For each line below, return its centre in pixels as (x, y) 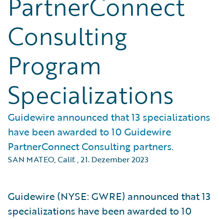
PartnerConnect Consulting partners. (91, 146)
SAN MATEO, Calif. (42, 159)
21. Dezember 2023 (115, 159)
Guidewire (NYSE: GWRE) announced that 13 (109, 196)
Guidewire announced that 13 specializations (109, 117)
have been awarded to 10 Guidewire (89, 131)
